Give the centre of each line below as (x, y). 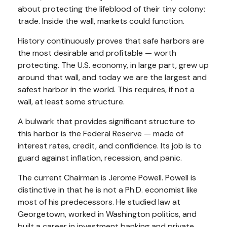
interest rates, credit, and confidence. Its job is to (110, 145)
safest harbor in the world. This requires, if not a (106, 89)
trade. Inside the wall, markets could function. (101, 21)
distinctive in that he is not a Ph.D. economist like (108, 190)
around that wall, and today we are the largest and (112, 77)
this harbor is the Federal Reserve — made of (101, 133)
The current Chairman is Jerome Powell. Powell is (107, 177)
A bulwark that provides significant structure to (106, 121)
